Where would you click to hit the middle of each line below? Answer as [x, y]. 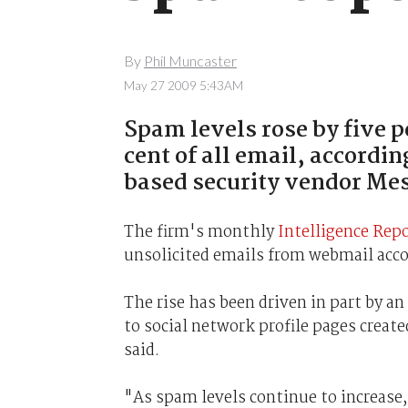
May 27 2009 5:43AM [183, 85]
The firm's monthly [200, 232]
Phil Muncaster [190, 61]
